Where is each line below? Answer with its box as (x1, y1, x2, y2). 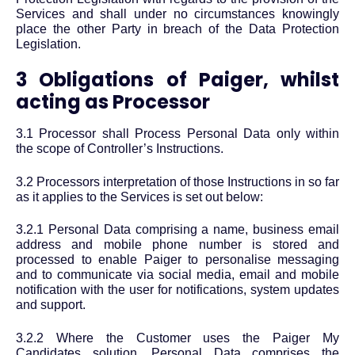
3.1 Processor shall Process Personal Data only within (16, 127, 339, 141)
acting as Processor (16, 89, 210, 116)
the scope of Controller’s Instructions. (16, 142, 223, 156)
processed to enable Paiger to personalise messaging (16, 253, 339, 267)
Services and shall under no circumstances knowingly (16, 7, 339, 21)
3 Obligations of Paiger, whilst (16, 67, 339, 94)
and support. (16, 298, 86, 312)
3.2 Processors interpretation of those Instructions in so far (16, 174, 339, 189)
